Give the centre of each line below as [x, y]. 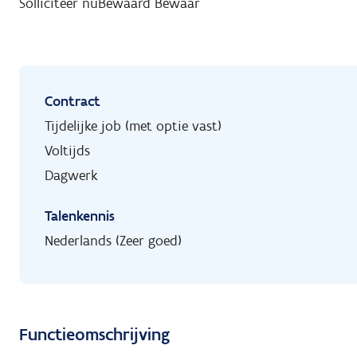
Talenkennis [80, 216]
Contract [73, 102]
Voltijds [67, 151]
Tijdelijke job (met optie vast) [133, 126]
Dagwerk [71, 176]
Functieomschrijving [94, 335]
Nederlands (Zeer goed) [113, 241]
